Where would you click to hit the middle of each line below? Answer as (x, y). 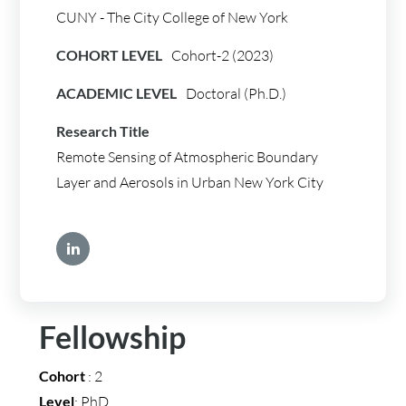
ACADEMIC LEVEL (117, 93)
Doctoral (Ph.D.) (237, 93)
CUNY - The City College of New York (173, 17)
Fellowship (112, 337)
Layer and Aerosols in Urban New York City (190, 182)
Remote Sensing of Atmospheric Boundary (188, 157)
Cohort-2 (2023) (223, 55)
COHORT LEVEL (110, 55)
